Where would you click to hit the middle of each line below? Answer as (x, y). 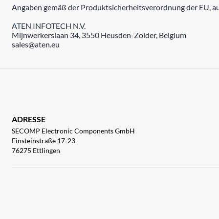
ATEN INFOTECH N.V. (49, 26)
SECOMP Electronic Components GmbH (73, 131)
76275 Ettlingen (36, 150)
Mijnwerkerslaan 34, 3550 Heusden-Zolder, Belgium (99, 35)
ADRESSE (29, 119)
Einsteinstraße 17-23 (44, 141)
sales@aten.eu (36, 44)
